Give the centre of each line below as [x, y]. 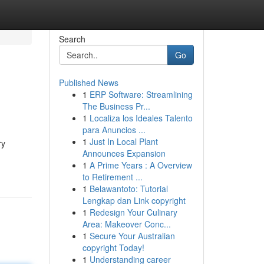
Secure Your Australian [132, 236]
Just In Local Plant [123, 141]
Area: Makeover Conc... [126, 224]
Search [72, 39]
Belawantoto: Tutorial [128, 189]
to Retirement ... [112, 177]
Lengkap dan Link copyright [134, 200]
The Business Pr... [116, 106]
